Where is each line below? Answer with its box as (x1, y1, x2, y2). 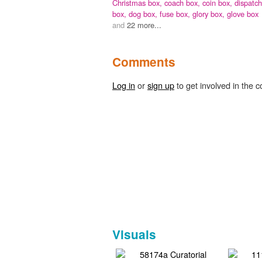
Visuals (112, 226, 156, 243)
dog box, (129, 8, 160, 20)
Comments (112, 53, 175, 71)
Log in (112, 79, 135, 92)
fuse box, (160, 8, 192, 20)
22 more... (127, 19, 161, 31)
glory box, (192, 8, 227, 20)
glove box (227, 8, 258, 20)
